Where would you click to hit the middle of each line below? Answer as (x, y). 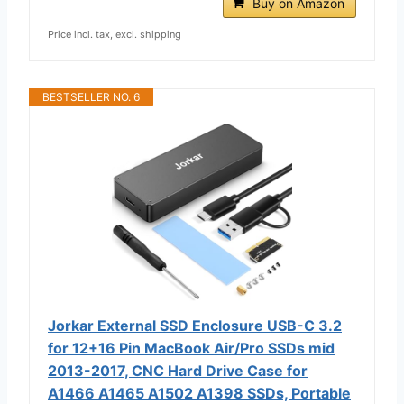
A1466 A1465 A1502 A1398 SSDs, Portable (199, 393)
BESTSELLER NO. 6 (91, 96)
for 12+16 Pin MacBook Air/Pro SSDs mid (191, 348)
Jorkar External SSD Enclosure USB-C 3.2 (195, 325)
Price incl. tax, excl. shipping (115, 34)
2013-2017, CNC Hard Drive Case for (178, 370)
